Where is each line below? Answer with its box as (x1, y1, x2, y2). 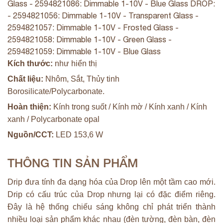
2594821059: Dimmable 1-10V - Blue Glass (7, 46, 161, 56)
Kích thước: (7, 59, 53, 68)
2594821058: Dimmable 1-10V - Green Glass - (7, 34, 172, 44)
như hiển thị (53, 59, 97, 68)
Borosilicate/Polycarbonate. (7, 87, 105, 96)
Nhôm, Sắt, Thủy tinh (43, 74, 119, 83)
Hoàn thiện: (7, 102, 51, 111)
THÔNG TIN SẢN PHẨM (7, 155, 138, 170)
